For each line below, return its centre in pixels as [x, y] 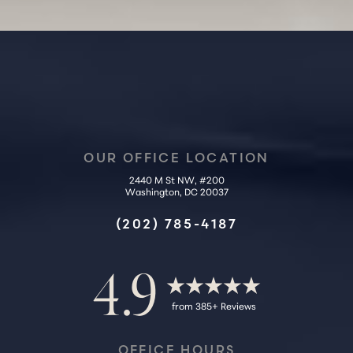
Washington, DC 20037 [176, 191]
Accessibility [198, 85]
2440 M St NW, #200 [176, 179]
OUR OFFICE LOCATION [176, 157]
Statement [198, 97]
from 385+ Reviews [214, 305]
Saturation [74, 89]
